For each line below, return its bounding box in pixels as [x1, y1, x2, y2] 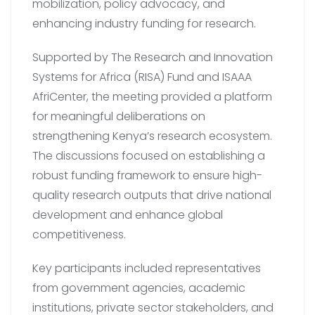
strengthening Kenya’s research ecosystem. [32, 127, 272, 144]
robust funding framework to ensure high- [32, 167, 262, 184]
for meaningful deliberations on [32, 108, 205, 124]
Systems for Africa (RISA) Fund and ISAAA [32, 68, 252, 85]
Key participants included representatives [32, 259, 261, 276]
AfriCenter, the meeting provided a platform [32, 88, 272, 105]
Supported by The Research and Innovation [32, 49, 273, 65]
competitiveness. [32, 226, 126, 243]
